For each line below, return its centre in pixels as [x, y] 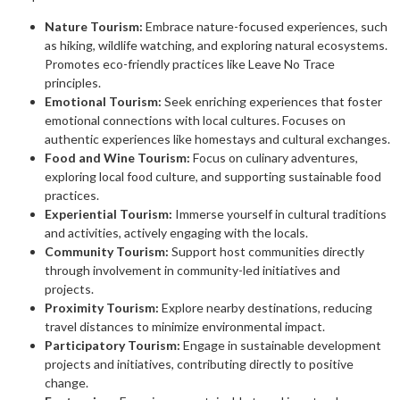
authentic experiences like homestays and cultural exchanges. [217, 139]
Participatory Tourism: [112, 346]
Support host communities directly [267, 252]
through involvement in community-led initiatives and [192, 271]
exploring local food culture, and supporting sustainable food [213, 177]
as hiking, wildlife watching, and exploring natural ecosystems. [216, 46]
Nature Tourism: [94, 27]
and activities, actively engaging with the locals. [176, 233]
